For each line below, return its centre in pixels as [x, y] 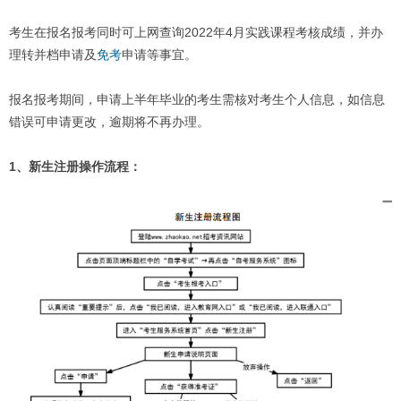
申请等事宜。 [159, 55]
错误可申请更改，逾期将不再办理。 [109, 123]
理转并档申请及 [52, 55]
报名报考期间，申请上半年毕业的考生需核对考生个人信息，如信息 [196, 100]
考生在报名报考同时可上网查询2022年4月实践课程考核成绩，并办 [196, 33]
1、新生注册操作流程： [75, 167]
